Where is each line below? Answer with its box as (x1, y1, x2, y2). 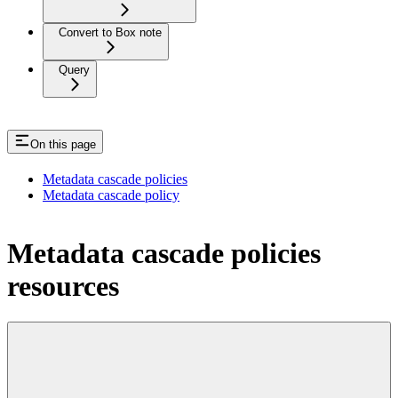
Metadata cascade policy (43, 187, 179, 203)
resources (7, 269, 119, 302)
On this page (30, 138, 96, 152)
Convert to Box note (59, 26, 162, 40)
